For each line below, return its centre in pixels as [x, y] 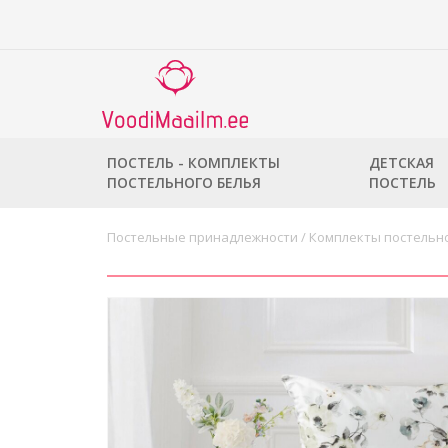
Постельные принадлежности [202, 237]
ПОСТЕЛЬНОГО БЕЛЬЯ [184, 182]
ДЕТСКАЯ [401, 162]
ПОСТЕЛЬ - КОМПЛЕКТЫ [193, 162]
